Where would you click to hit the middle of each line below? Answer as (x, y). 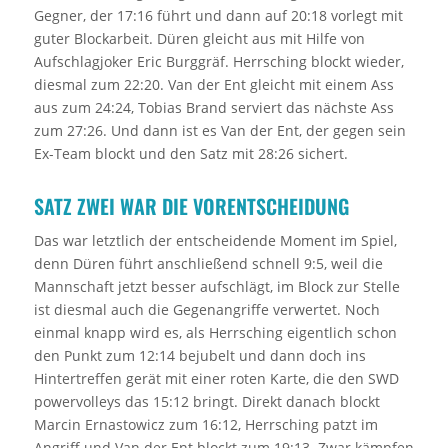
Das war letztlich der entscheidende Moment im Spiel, (215, 240)
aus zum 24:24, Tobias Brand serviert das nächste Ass (213, 107)
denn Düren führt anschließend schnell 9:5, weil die (208, 263)
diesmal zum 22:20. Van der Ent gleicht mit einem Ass (213, 84)
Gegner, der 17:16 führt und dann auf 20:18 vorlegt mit (218, 15)
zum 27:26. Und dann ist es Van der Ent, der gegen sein (219, 130)
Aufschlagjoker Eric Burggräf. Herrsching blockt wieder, (218, 61)
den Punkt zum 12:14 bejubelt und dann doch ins (199, 355)
